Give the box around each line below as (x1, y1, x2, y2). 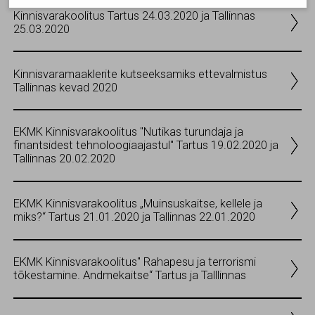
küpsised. (36, 2, 82, 15)
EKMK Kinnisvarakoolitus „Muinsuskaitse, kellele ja (13, 197, 262, 211)
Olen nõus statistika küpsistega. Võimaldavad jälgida (36, 30, 283, 43)
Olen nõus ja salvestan (169, 78, 279, 92)
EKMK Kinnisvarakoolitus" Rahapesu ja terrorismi (13, 255, 256, 269)
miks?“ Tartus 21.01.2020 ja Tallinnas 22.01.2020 (13, 210, 255, 224)
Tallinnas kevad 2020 (13, 80, 117, 94)
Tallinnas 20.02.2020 (13, 152, 115, 166)
